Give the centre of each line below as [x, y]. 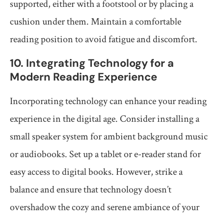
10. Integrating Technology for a [92, 63]
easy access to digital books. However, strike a [96, 172]
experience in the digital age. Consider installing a [105, 119]
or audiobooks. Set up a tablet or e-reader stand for [105, 154]
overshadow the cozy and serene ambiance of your [105, 207]
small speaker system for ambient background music [109, 137]
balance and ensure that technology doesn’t [91, 190]
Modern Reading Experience [83, 77]
